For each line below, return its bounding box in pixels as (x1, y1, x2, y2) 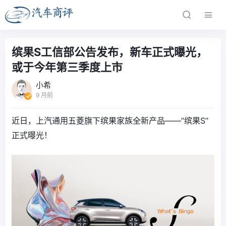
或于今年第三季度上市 (12, 61, 123, 74)
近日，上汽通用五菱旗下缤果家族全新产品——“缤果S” (12, 116, 208, 126)
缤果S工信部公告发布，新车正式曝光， (12, 45, 207, 59)
